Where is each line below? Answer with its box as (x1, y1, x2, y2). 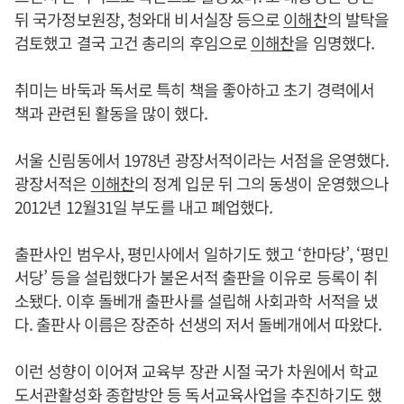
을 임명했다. (294, 30, 375, 54)
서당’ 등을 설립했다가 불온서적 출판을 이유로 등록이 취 (14, 264, 379, 289)
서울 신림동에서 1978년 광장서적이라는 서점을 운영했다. (14, 147, 390, 171)
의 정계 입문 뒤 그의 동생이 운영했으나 (133, 170, 390, 195)
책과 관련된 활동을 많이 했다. (14, 100, 207, 124)
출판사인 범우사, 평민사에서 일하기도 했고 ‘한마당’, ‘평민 (14, 241, 390, 265)
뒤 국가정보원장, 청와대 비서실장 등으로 (14, 6, 284, 31)
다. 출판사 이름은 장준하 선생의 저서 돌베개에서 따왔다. (14, 311, 382, 335)
